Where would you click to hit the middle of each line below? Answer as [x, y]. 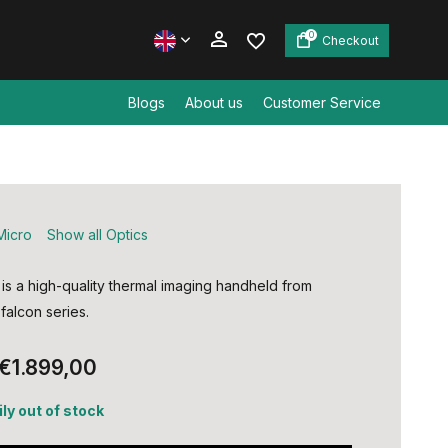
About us [214, 102]
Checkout [350, 40]
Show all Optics [97, 234]
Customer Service [322, 102]
